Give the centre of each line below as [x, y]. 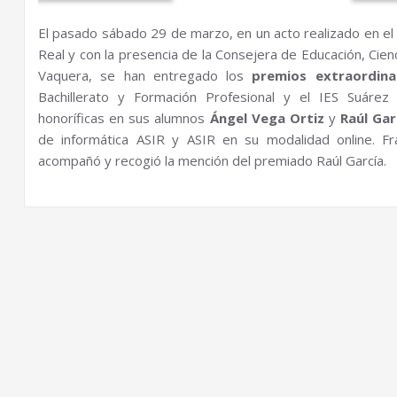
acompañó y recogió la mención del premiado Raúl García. [212, 160]
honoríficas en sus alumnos [124, 118]
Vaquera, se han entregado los [145, 75]
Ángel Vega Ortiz [267, 118]
